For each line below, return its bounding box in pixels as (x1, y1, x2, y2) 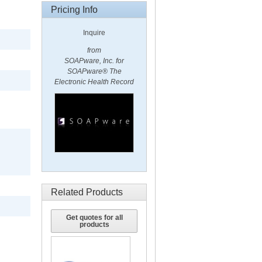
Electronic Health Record (54, 78, 134, 86)
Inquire (83, 29, 105, 37)
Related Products (51, 187, 123, 197)
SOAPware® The (67, 67, 122, 75)
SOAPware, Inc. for (64, 57, 124, 65)
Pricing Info (51, 5, 98, 15)
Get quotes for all (65, 213, 123, 222)
